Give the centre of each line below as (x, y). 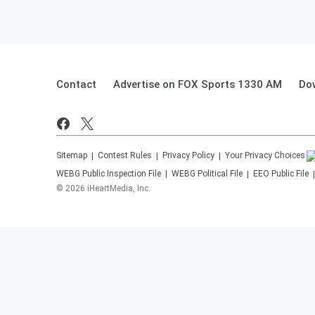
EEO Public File (281, 174)
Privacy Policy (188, 155)
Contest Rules (125, 155)
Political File (220, 174)
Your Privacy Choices (265, 155)
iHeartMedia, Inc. (119, 188)
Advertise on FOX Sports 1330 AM (198, 84)
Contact (76, 84)
